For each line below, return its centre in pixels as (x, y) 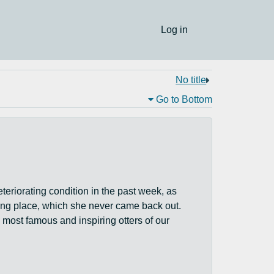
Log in (175, 30)
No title (191, 80)
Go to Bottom (183, 99)
